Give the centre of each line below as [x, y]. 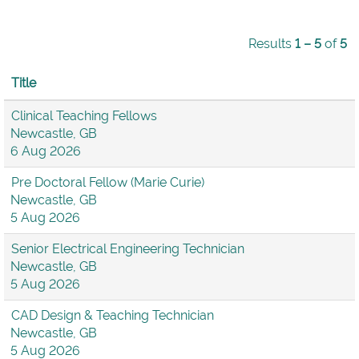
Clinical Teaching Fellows [84, 116]
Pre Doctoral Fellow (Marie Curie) [108, 182]
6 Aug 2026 [46, 151]
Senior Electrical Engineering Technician [128, 249]
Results [272, 44]
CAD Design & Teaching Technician [113, 315]
